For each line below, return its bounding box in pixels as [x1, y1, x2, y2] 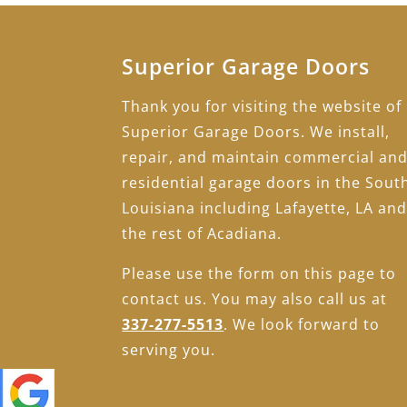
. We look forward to [223, 314, 381, 335]
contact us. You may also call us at [122, 289, 388, 310]
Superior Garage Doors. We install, [122, 122, 391, 143]
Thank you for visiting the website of [122, 96, 402, 117]
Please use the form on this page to [122, 263, 397, 284]
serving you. [122, 340, 216, 361]
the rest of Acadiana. [122, 223, 283, 244]
